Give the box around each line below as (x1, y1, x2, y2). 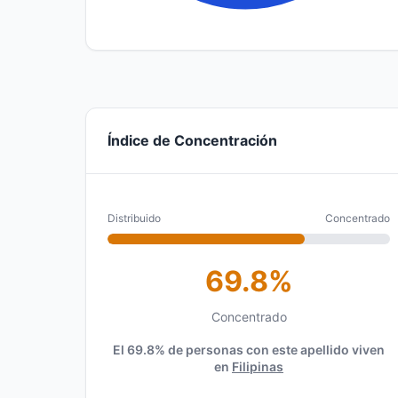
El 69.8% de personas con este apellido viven (113, 342, 385, 357)
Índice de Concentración (107, 131, 277, 149)
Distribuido (107, 211, 161, 225)
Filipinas (232, 359, 283, 374)
